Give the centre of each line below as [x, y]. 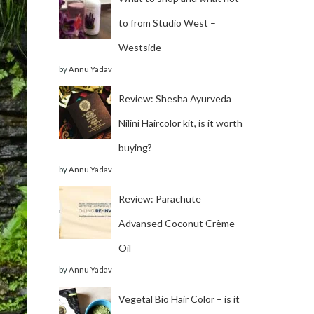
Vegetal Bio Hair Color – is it [179, 299]
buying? [135, 147]
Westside [139, 47]
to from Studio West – [167, 22]
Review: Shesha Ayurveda [175, 98]
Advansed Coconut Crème [176, 223]
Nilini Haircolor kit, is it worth [180, 123]
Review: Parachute [159, 198]
